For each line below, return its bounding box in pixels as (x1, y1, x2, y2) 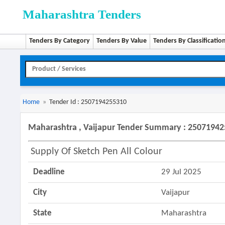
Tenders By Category (29, 37, 90, 45)
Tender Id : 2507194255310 (49, 98, 127, 106)
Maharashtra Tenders (23, 8, 142, 21)
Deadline (33, 168, 65, 176)
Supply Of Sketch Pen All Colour (31, 147, 163, 157)
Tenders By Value (96, 37, 147, 45)
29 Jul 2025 (161, 168, 202, 176)
